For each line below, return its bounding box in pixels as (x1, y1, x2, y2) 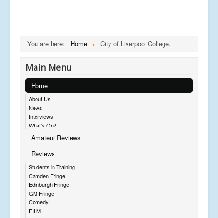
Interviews (29, 112, 53, 120)
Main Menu (25, 61, 72, 73)
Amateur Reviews (31, 132, 81, 142)
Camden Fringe (29, 171, 65, 180)
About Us (29, 94, 51, 103)
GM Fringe (29, 189, 54, 197)
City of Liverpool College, (100, 38, 171, 48)
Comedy (29, 198, 49, 206)
